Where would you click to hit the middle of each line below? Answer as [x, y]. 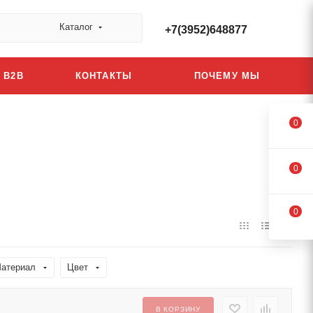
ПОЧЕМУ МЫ [227, 76]
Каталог [76, 27]
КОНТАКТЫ [104, 76]
